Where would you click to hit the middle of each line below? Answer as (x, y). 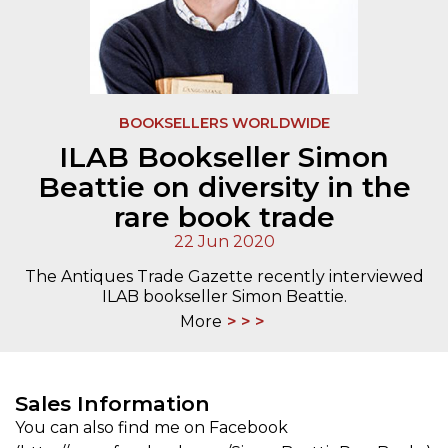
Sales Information (112, 404)
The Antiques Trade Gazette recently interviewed (224, 277)
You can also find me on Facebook (151, 428)
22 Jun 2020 (224, 242)
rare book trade (224, 217)
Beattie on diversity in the (224, 187)
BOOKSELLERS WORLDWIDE (224, 123)
